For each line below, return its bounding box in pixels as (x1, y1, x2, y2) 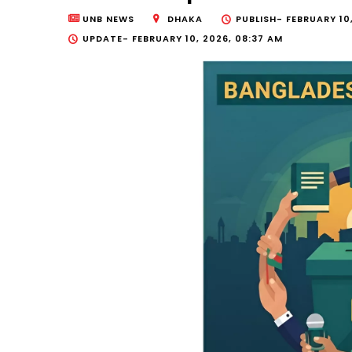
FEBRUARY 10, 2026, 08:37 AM (132, 32, 283, 46)
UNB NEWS (82, 13, 134, 26)
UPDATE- (82, 32, 132, 46)
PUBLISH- (236, 13, 286, 26)
